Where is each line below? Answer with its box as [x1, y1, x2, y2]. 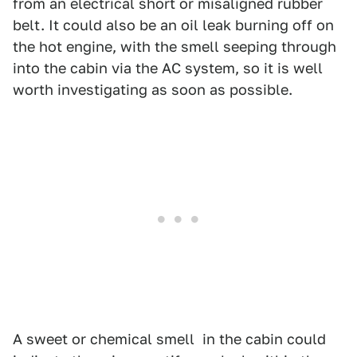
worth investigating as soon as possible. [13, 81, 292, 99]
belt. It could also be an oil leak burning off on [13, 17, 334, 34]
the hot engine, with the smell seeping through [13, 38, 336, 56]
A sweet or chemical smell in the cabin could [13, 331, 326, 348]
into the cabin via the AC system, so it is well [13, 60, 323, 77]
